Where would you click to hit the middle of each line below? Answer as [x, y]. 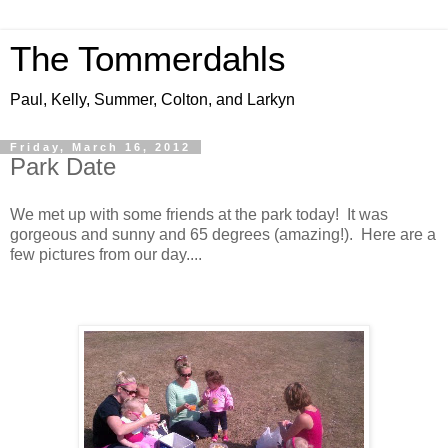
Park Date [63, 166]
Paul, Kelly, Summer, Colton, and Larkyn [152, 99]
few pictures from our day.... [106, 254]
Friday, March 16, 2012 [100, 147]
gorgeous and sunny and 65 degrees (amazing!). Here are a [223, 234]
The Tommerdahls [148, 59]
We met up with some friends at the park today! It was [199, 214]
